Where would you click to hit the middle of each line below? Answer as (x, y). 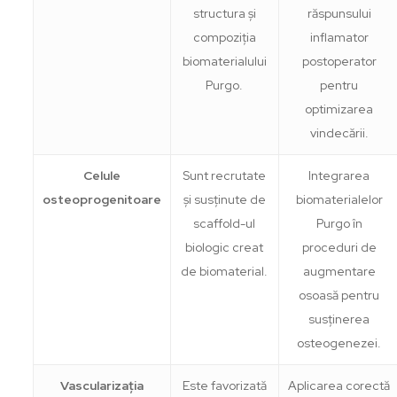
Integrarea (339, 175)
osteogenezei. (339, 343)
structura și (224, 13)
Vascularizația (101, 385)
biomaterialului (224, 61)
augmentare (339, 271)
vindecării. (339, 132)
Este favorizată (224, 385)
